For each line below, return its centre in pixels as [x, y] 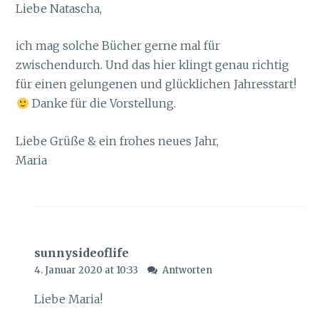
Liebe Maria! [68, 299]
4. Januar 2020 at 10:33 [87, 271]
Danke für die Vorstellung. [102, 104]
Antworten [188, 271]
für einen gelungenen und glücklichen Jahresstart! [156, 84]
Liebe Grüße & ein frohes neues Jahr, [117, 141]
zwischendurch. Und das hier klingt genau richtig [153, 65]
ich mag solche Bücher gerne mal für [118, 46]
